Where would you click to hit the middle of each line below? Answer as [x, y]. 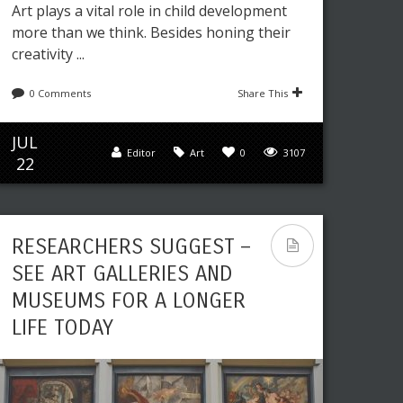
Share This [263, 93]
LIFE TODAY [63, 327]
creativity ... [48, 54]
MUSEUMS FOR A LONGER [129, 300]
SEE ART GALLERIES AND [122, 273]
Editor [141, 152]
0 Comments [60, 93]
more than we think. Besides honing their [151, 32]
